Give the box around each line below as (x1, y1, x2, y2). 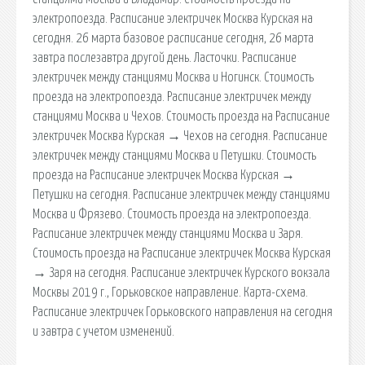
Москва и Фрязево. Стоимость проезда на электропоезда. (33, 207, 311, 221)
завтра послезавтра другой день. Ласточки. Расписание (33, 51, 297, 64)
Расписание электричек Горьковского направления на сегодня (33, 305, 332, 319)
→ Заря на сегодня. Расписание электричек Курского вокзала (33, 266, 330, 279)
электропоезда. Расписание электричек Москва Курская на (33, 11, 313, 25)
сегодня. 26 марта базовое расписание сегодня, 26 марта (33, 31, 314, 45)
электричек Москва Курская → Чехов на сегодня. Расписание (33, 129, 328, 143)
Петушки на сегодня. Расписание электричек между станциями (33, 187, 330, 201)
